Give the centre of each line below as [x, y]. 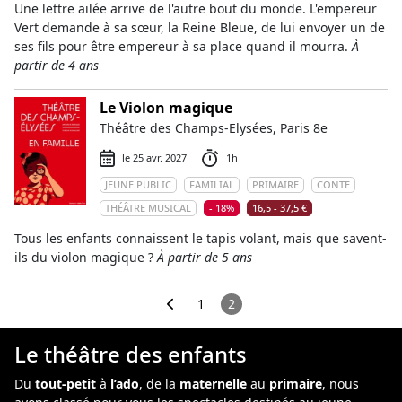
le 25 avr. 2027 [154, 157]
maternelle [213, 384]
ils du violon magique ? [86, 257]
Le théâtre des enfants [131, 354]
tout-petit [66, 384]
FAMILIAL [212, 184]
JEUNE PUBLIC [138, 184]
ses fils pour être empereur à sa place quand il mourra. [183, 46]
